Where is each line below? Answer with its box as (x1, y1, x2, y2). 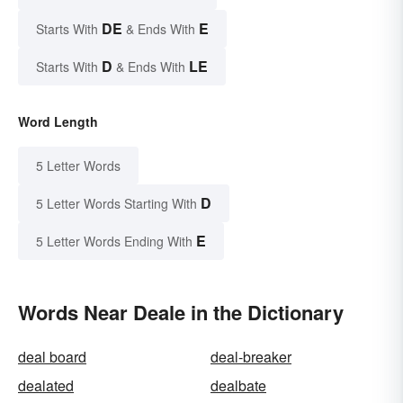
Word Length (18, 112, 98, 130)
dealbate (210, 374, 266, 396)
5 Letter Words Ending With (36, 231, 193, 250)
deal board (18, 345, 86, 367)
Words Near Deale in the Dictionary (18, 297, 344, 327)
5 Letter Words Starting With (36, 193, 197, 212)
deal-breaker (210, 345, 291, 367)
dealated (18, 374, 74, 396)
